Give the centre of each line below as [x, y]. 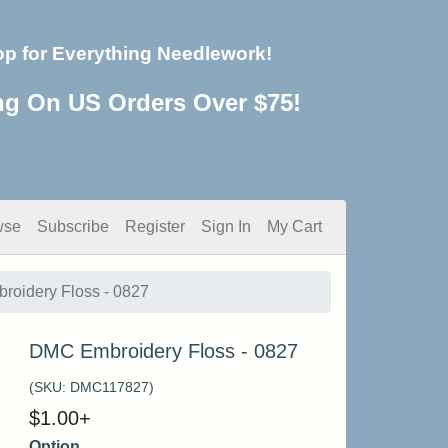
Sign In [226, 226]
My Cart [294, 226]
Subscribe [73, 226]
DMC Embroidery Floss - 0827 [163, 351]
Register [155, 226]
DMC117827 [109, 387]
